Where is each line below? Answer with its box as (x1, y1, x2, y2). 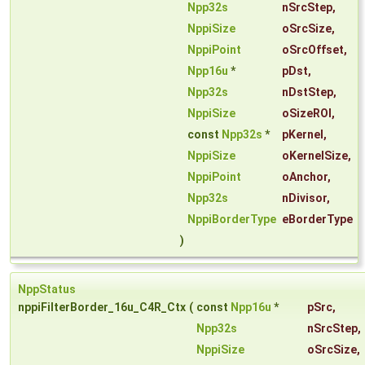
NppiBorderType (187, 213, 276, 226)
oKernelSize (282, 149, 348, 163)
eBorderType (282, 213, 353, 226)
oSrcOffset (282, 43, 344, 57)
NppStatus (18, 283, 76, 297)
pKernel (282, 128, 323, 142)
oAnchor (282, 170, 328, 184)
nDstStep (282, 86, 333, 99)
